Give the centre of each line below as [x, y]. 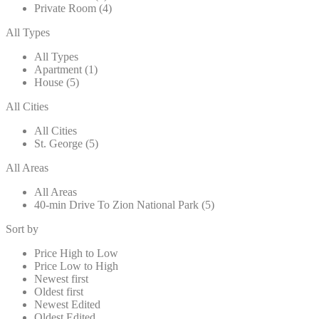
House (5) [57, 83]
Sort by [22, 229]
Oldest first [59, 292]
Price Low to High [76, 266]
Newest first [61, 279]
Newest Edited [67, 305]
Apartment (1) [66, 70]
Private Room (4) [73, 9]
